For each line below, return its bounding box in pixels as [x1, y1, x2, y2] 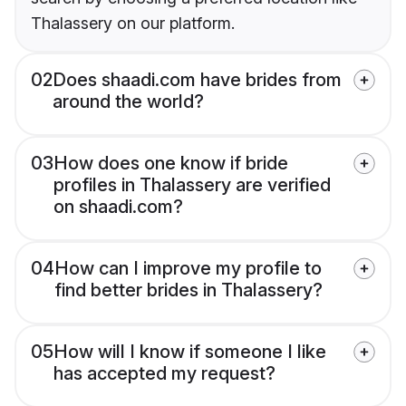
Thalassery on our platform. [31, 14, 235, 34]
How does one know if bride [53, 152, 288, 175]
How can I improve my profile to [54, 257, 322, 280]
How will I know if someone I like [53, 341, 326, 363]
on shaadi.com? [53, 196, 183, 218]
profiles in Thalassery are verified [53, 174, 331, 197]
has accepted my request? [53, 362, 275, 385]
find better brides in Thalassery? [54, 279, 323, 302]
